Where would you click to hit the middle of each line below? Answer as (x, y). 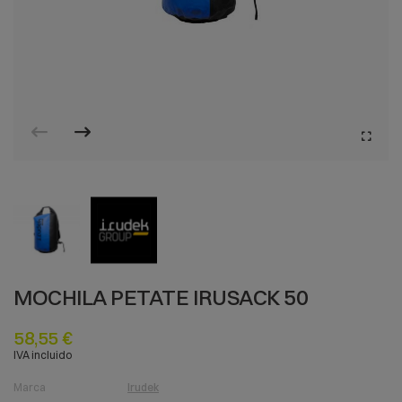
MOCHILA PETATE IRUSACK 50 (161, 297)
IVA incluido (43, 354)
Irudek (143, 387)
